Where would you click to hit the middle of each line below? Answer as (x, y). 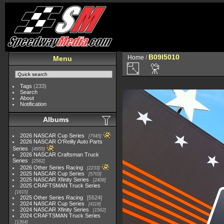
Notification (33, 104)
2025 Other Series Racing (52, 197)
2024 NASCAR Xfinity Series (55, 209)
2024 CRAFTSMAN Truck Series (60, 215)
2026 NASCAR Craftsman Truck (60, 154)
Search (29, 92)
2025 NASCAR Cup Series (52, 173)
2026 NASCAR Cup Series (52, 135)
